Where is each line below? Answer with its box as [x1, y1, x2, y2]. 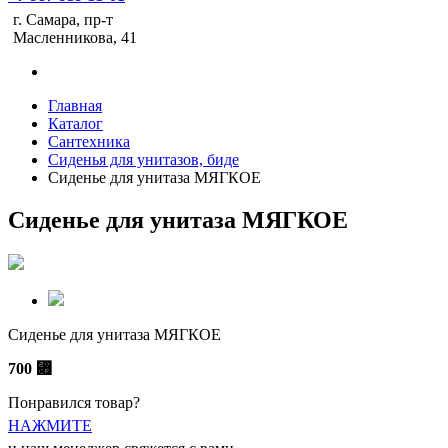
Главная [48, 97, 102, 114]
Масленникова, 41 [13, 29, 137, 46]
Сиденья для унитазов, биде [48, 151, 239, 168]
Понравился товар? [8, 393, 140, 411]
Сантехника [48, 133, 130, 150]
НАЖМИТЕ [8, 416, 92, 434]
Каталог [48, 115, 103, 132]
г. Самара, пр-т [13, 11, 113, 28]
